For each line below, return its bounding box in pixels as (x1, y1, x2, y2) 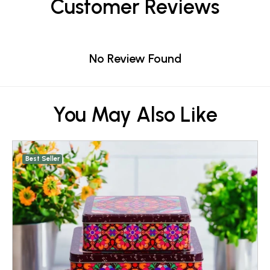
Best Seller (25, 154, 60, 163)
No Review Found (89, 51, 181, 66)
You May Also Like (52, 102, 218, 128)
